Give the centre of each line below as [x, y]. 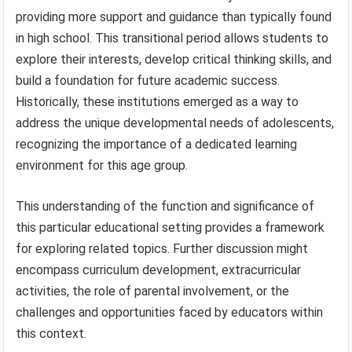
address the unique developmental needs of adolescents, [175, 123]
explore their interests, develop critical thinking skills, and [174, 59]
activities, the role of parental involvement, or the [153, 291]
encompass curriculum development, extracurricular [159, 269]
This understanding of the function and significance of [165, 206]
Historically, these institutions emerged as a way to [158, 101]
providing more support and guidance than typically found [174, 16]
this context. [51, 333]
